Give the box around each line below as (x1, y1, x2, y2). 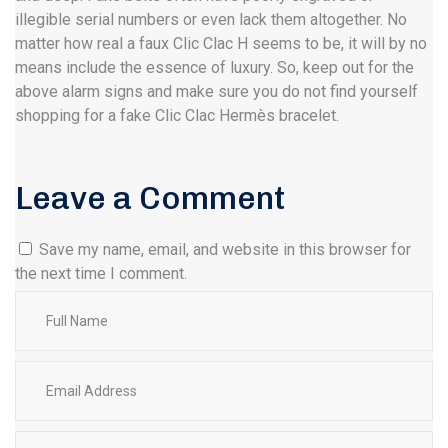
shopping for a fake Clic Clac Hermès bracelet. (15, 106, 339, 125)
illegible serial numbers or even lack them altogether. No (15, 10, 407, 29)
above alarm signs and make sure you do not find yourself (15, 82, 418, 101)
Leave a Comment (15, 179, 286, 217)
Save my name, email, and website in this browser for (39, 240, 411, 259)
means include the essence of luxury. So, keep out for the (15, 58, 414, 77)
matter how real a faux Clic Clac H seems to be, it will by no (15, 34, 427, 53)
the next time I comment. (15, 264, 187, 283)
